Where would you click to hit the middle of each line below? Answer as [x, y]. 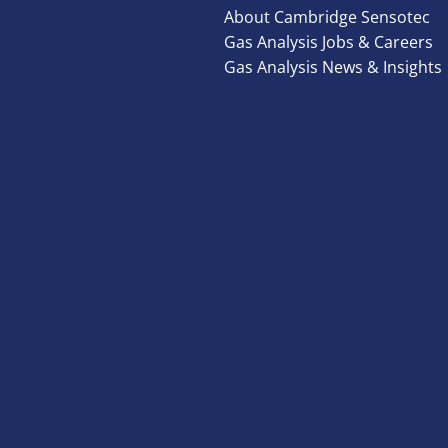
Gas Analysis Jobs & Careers [328, 41]
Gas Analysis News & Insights [333, 66]
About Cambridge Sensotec [327, 16]
